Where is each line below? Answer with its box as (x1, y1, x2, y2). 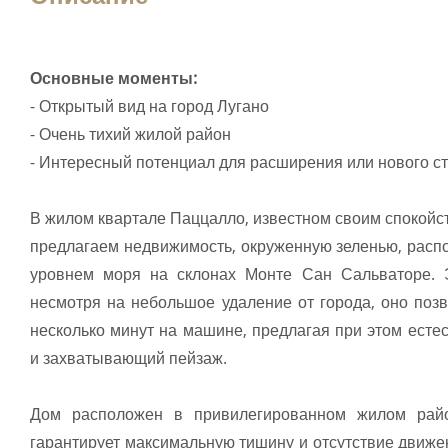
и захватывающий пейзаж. (30, 347, 227, 370)
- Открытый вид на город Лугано (30, 95, 269, 118)
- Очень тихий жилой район (30, 123, 231, 146)
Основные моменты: (30, 67, 197, 90)
